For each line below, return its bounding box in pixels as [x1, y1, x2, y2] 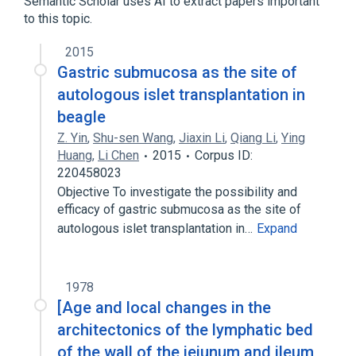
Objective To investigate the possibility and [57, 184, 297, 199]
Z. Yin [57, 130, 87, 145]
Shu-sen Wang [93, 130, 173, 145]
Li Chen [98, 148, 139, 163]
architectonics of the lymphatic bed [57, 320, 313, 339]
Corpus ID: [195, 148, 253, 163]
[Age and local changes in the [57, 298, 271, 317]
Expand [257, 221, 297, 236]
